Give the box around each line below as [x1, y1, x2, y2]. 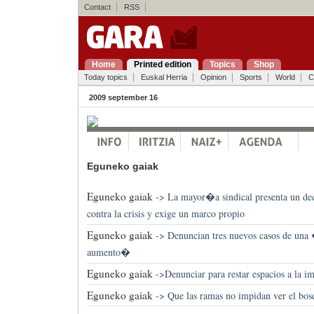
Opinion [200, 73, 226, 81]
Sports [239, 73, 262, 81]
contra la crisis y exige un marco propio [86, 207, 245, 221]
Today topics [83, 73, 128, 81]
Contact [83, 3, 111, 11]
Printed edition [133, 60, 191, 69]
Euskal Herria [140, 73, 187, 81]
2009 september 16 [88, 93, 158, 102]
